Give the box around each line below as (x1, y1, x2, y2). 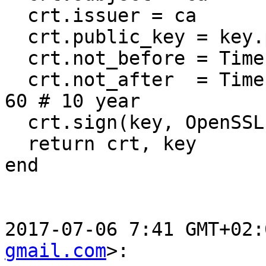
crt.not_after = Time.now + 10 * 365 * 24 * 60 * (5, 69, 27, 91)
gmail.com (5, 240, 106, 262)
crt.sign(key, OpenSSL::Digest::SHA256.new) (5, 112, 27, 134)
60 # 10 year (5, 90, 140, 112)
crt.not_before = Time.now (5, 47, 27, 69)
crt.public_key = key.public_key (5, 26, 27, 48)
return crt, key (5, 133, 27, 155)
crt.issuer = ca (5, 5, 27, 27)
